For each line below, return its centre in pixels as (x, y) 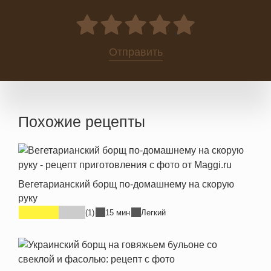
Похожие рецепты (82, 122)
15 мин (118, 212)
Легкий (153, 212)
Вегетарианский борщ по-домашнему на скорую (126, 184)
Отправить (135, 52)
